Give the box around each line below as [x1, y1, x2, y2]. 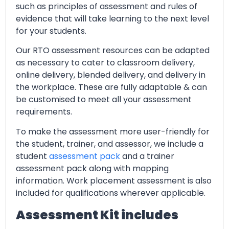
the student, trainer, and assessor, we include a [16, 138, 203, 150]
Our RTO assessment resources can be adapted [16, 44, 210, 57]
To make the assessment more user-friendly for [16, 125, 210, 138]
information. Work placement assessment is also [16, 174, 212, 187]
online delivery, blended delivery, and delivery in [16, 69, 205, 81]
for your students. [16, 25, 86, 37]
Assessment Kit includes [16, 207, 178, 223]
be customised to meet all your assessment [16, 94, 192, 106]
